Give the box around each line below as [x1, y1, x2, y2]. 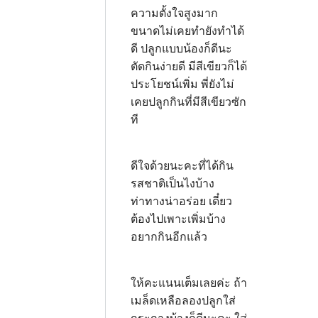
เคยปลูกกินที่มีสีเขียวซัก [131, 94, 246, 109]
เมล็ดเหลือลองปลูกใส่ [131, 293, 236, 308]
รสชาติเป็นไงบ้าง [131, 176, 214, 191]
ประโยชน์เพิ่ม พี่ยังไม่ [131, 77, 234, 92]
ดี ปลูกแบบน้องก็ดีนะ [131, 41, 232, 56]
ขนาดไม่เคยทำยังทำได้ [131, 23, 244, 38]
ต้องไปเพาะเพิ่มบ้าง [131, 212, 226, 226]
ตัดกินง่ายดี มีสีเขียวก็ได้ [131, 59, 247, 74]
